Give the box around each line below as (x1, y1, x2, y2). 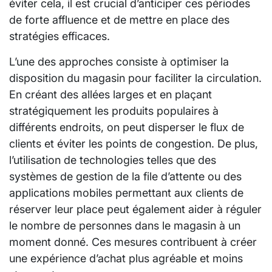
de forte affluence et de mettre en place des (9, 13, 229, 26)
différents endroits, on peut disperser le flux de (9, 120, 244, 134)
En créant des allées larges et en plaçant (9, 87, 212, 101)
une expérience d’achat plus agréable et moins (9, 251, 243, 265)
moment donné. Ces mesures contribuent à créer (9, 235, 257, 248)
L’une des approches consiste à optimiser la (9, 55, 229, 68)
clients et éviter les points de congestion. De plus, (9, 137, 258, 150)
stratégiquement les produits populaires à (9, 104, 219, 117)
